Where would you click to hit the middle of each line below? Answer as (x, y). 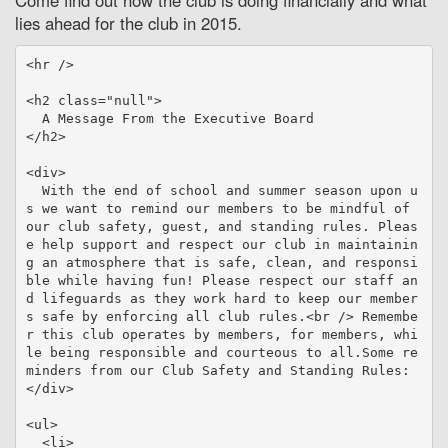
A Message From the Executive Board (33, 118)
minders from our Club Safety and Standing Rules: (217, 370)
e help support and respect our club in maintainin (221, 244)
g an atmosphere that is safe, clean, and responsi (221, 262)
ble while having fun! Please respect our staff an (221, 280)
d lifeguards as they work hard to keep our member (221, 298)
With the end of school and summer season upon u (33, 190)
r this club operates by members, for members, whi (221, 334)
